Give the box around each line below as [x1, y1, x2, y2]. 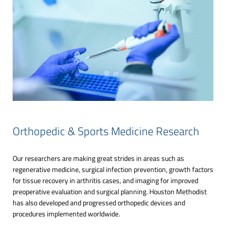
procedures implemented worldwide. [13, 208, 123, 219]
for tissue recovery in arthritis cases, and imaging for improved [13, 175, 198, 186]
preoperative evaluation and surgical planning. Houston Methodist [13, 186, 207, 197]
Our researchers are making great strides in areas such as [13, 152, 184, 163]
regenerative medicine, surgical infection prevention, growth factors [13, 163, 213, 175]
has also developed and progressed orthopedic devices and [13, 197, 185, 208]
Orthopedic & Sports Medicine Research [13, 122, 199, 140]
